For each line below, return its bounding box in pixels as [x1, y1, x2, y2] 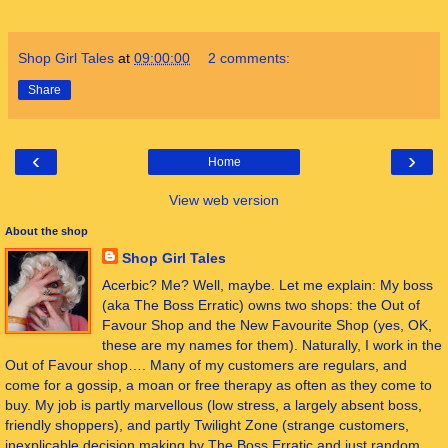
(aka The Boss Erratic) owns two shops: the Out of [101, 296, 420, 313]
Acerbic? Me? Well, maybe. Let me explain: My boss [101, 276, 433, 293]
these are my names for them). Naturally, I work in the [101, 336, 442, 353]
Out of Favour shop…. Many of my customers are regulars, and [5, 356, 407, 373]
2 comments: [208, 49, 291, 66]
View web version [169, 191, 279, 208]
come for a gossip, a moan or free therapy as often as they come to [5, 376, 432, 393]
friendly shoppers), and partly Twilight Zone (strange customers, [5, 416, 409, 433]
